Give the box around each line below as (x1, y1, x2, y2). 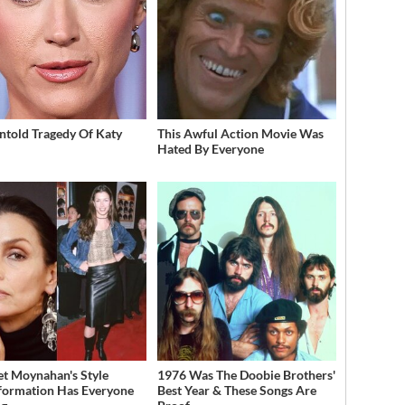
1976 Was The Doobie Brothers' (156, 366, 335, 382)
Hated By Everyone (156, 140, 264, 156)
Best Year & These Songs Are (156, 381, 316, 398)
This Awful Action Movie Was (156, 125, 324, 141)
